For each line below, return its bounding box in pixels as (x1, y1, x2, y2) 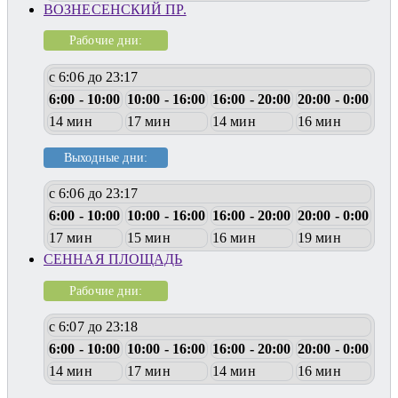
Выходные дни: (63, 150, 148, 165)
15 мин (127, 230, 171, 246)
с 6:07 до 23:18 (49, 319, 139, 335)
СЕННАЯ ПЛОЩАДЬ (44, 251, 183, 267)
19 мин (298, 230, 341, 246)
